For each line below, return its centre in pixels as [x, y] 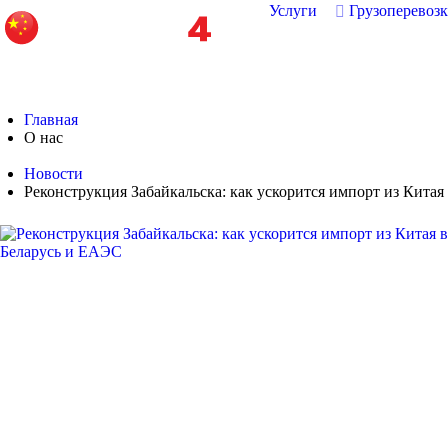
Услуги [292, 10]
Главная [51, 119]
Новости [53, 173]
